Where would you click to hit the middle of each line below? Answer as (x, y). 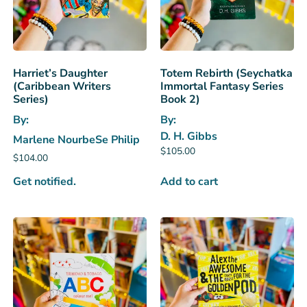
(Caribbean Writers (62, 86)
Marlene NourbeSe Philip (76, 139)
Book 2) (180, 99)
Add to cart (189, 182)
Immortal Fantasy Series (222, 86)
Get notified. (44, 182)
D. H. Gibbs (189, 136)
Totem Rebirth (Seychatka (226, 73)
